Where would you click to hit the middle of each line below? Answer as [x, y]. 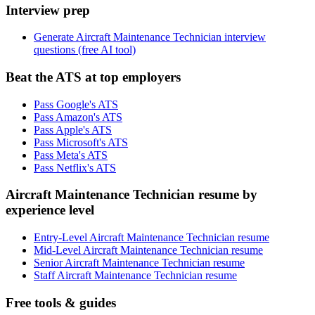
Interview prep [48, 10]
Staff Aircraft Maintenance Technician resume [135, 276]
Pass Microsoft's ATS [81, 142]
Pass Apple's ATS [73, 129]
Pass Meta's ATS [71, 155]
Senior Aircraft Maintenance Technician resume [139, 263]
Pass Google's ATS [76, 104]
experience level [50, 210]
